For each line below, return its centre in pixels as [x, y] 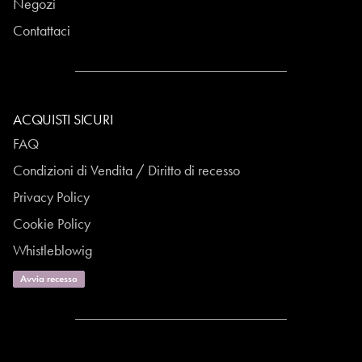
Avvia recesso [49, 278]
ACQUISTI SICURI [63, 120]
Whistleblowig [53, 250]
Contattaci [42, 31]
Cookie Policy [52, 224]
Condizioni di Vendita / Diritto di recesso [126, 170]
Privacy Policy [51, 197]
